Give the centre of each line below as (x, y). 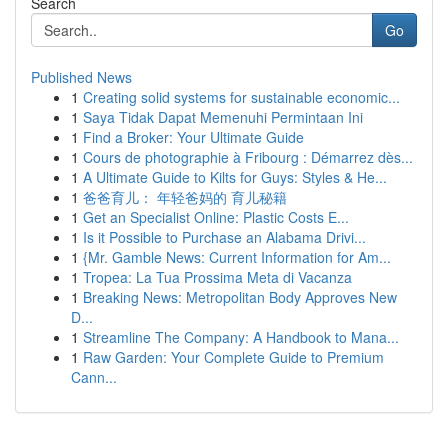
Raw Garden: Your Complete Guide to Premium (233, 357)
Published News (81, 77)
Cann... (94, 377)
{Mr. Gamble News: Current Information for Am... (237, 257)
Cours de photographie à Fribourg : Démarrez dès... (248, 157)
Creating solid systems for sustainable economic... (241, 97)
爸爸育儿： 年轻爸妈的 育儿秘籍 (185, 197)
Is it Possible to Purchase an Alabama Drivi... (224, 237)
